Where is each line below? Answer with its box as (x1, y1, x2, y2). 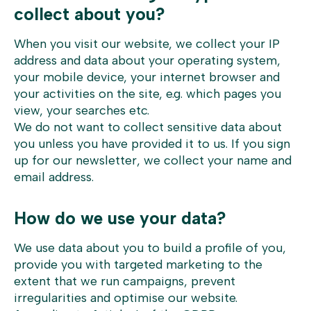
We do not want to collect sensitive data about (14, 119, 282, 135)
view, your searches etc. (14, 103, 149, 118)
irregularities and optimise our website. (14, 290, 237, 305)
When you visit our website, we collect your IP (14, 36, 280, 51)
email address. (14, 169, 94, 185)
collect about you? (14, 3, 165, 24)
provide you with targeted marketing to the (14, 257, 262, 272)
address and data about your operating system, (14, 53, 280, 68)
